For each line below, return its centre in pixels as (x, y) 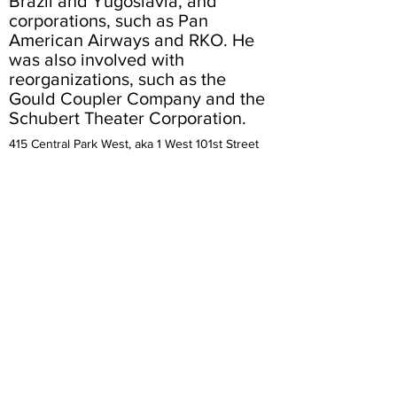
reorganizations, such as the (117, 79)
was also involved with (97, 59)
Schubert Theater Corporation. (128, 118)
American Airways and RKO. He (132, 40)
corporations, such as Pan (109, 20)
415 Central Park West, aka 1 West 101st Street (134, 144)
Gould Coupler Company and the (137, 98)
